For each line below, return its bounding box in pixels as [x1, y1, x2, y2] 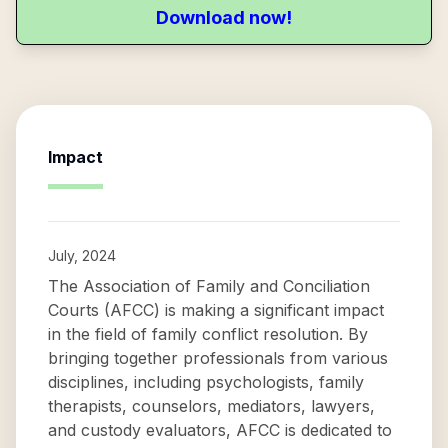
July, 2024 [48, 247, 116, 264]
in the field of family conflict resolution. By [48, 324, 368, 344]
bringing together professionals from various [48, 348, 388, 368]
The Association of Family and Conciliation [48, 276, 370, 296]
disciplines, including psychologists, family [48, 372, 364, 392]
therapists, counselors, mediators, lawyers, [48, 396, 375, 416]
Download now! [156, 7, 292, 28]
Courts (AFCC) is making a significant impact [48, 300, 384, 320]
